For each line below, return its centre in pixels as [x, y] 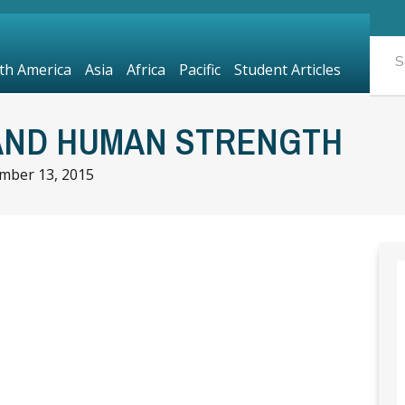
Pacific [199, 70]
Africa [146, 70]
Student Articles [287, 70]
